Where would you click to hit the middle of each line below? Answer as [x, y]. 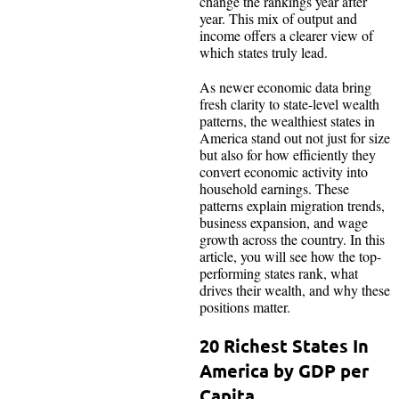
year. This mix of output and [278, 18]
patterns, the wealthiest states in [287, 120]
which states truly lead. [264, 52]
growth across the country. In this [292, 239]
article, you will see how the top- [290, 256]
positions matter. [247, 306]
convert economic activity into [284, 171]
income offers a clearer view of [286, 35]
